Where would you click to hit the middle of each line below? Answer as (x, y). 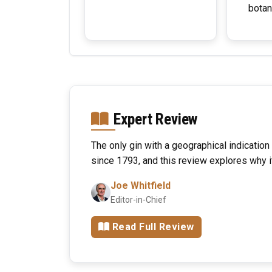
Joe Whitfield (141, 185)
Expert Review (155, 119)
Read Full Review (153, 227)
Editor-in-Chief (138, 200)
